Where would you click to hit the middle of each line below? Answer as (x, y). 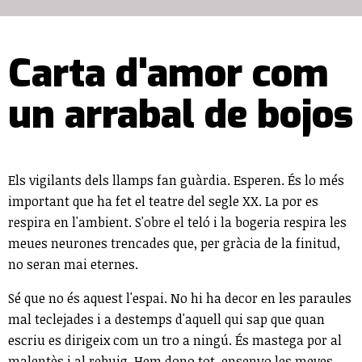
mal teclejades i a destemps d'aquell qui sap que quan (166, 319)
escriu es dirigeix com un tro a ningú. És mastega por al (175, 340)
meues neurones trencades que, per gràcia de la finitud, (174, 243)
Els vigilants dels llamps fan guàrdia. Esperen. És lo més (176, 180)
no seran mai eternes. (73, 264)
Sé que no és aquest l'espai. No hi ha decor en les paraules (180, 298)
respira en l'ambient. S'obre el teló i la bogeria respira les (177, 222)
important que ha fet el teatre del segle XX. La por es (163, 201)
